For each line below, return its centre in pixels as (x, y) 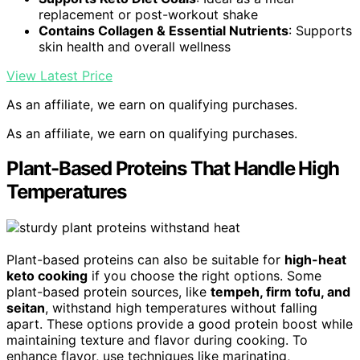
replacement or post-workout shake (148, 14)
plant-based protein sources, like (108, 292)
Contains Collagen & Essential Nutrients (164, 30)
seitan (26, 308)
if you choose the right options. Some (205, 276)
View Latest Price (59, 75)
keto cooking (47, 276)
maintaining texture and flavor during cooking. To (157, 340)
